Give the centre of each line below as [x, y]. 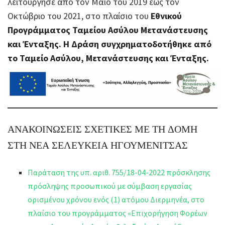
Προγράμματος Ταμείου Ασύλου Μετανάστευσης [108, 30]
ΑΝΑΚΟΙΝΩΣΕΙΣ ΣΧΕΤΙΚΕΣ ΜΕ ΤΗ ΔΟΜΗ [102, 129]
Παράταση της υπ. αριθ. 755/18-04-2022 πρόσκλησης [119, 173]
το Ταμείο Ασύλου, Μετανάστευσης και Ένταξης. [109, 58]
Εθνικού [166, 16]
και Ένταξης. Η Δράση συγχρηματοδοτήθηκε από [109, 44]
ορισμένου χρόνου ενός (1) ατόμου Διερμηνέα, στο [116, 200]
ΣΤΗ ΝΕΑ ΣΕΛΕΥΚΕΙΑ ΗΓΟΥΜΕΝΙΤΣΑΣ [98, 145]
